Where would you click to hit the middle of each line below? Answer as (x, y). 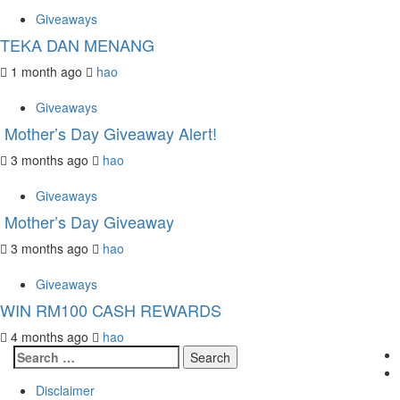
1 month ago (46, 72)
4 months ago (50, 337)
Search (33, 354)
